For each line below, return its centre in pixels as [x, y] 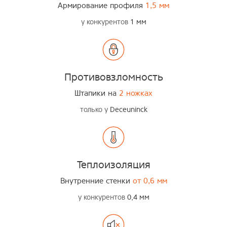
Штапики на [97, 93]
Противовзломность [113, 77]
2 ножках [136, 93]
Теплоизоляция [113, 165]
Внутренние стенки [96, 181]
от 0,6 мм [150, 181]
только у [94, 110]
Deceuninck [127, 110]
